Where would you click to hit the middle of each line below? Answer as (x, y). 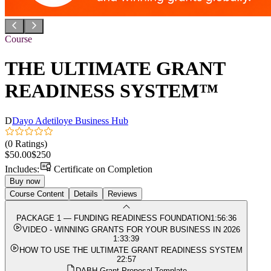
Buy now (25, 181)
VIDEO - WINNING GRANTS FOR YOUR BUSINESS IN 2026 (131, 229)
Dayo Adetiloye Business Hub (70, 120)
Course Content (37, 194)
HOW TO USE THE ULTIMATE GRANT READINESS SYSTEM (131, 250)
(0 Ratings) (26, 143)
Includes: (22, 169)
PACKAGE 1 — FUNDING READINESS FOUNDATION (113, 218)
